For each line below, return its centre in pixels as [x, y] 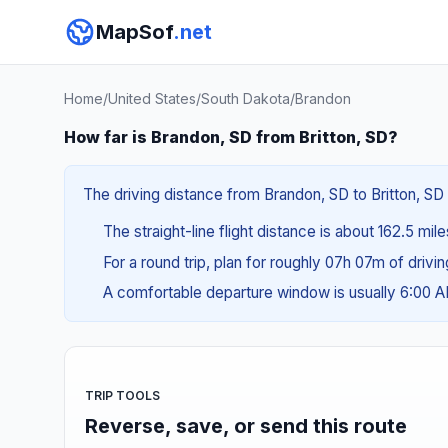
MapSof [134, 32]
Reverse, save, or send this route [246, 425]
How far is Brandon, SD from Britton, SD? [231, 137]
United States [152, 98]
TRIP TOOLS [122, 395]
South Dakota [245, 98]
